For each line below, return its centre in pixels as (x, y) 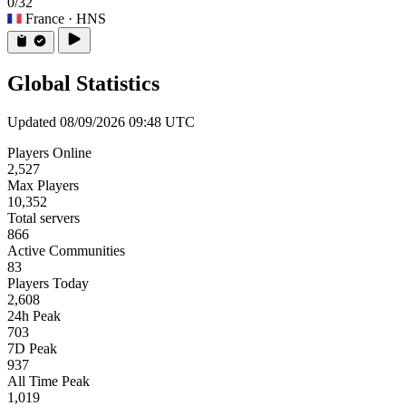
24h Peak (34, 316)
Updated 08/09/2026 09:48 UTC (101, 122)
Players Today (48, 284)
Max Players (43, 186)
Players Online (49, 153)
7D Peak (32, 349)
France (45, 19)
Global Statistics (83, 84)
